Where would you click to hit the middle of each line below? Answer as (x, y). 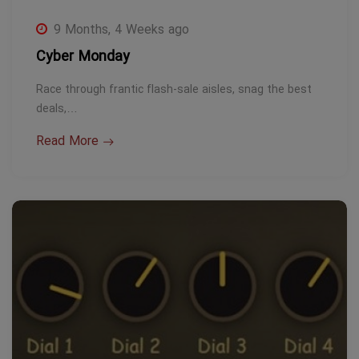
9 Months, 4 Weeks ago (121, 30)
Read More (67, 141)
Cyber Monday (83, 57)
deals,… (57, 109)
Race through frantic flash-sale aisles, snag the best (174, 90)
